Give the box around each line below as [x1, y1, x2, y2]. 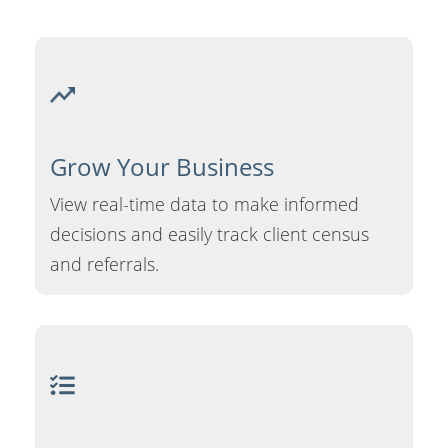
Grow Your [50, 149, 170, 183]
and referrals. [50, 251, 159, 276]
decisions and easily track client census [50, 221, 369, 246]
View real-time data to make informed [50, 191, 359, 216]
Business [170, 149, 274, 183]
